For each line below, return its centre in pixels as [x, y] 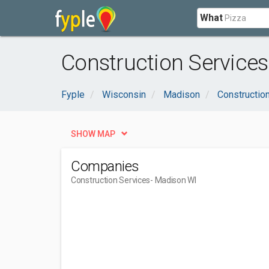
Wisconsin [124, 95]
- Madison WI [173, 180]
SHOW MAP [93, 134]
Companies [105, 166]
